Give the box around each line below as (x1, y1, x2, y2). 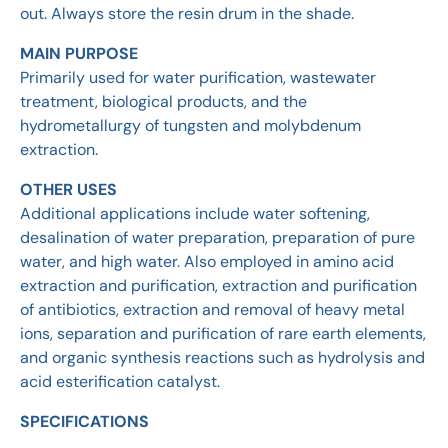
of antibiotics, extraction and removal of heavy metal (20, 299, 405, 321)
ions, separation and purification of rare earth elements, (20, 323, 426, 345)
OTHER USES (20, 179, 117, 201)
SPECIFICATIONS (20, 411, 149, 433)
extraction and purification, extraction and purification (20, 275, 417, 297)
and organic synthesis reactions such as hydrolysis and (20, 347, 425, 369)
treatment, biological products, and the (20, 91, 307, 113)
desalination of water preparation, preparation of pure (20, 227, 415, 249)
